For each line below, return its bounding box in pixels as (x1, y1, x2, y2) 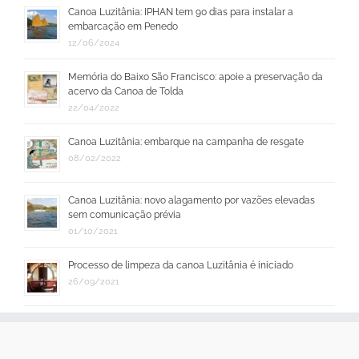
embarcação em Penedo (68, 21, 178, 33)
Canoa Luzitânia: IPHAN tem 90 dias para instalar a (68, 6, 293, 18)
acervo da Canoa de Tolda (68, 86, 184, 98)
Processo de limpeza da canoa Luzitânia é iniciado (68, 260, 293, 272)
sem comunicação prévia (68, 209, 181, 221)
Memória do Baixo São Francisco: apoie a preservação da (68, 71, 323, 83)
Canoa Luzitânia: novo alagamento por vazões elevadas (68, 195, 315, 207)
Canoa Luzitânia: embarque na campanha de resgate (68, 136, 304, 148)
